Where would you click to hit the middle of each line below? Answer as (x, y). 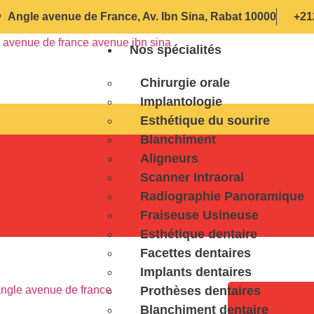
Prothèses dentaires (200, 291)
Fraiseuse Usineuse (199, 215)
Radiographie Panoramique (222, 196)
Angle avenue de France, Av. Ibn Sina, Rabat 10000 (142, 16)
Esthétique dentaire (199, 234)
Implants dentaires (196, 272)
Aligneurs (169, 158)
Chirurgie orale (185, 83)
